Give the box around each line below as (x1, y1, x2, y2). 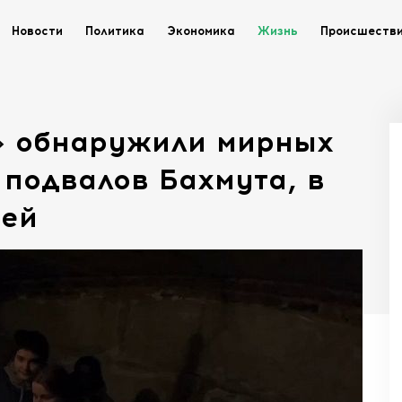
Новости (12, 24, 63, 38)
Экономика (167, 24, 235, 38)
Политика (85, 24, 144, 38)
